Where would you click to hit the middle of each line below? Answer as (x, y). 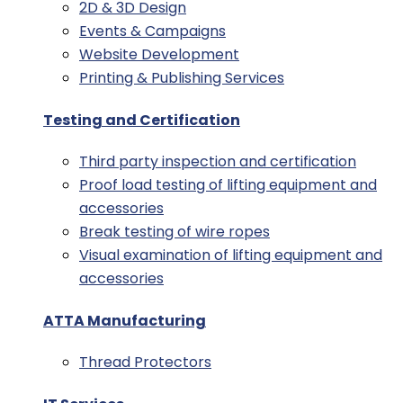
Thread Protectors (145, 363)
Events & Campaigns (152, 31)
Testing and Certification (142, 120)
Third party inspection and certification (218, 161)
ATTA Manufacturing (125, 321)
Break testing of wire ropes (175, 231)
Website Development (159, 54)
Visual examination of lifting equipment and (231, 255)
